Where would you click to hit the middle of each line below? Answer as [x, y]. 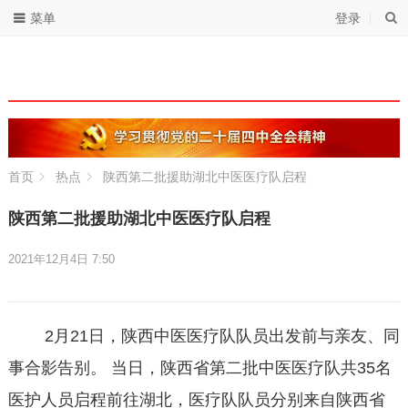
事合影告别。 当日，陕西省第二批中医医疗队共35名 [199, 368]
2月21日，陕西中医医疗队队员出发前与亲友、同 [204, 337]
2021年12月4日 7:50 [61, 260]
